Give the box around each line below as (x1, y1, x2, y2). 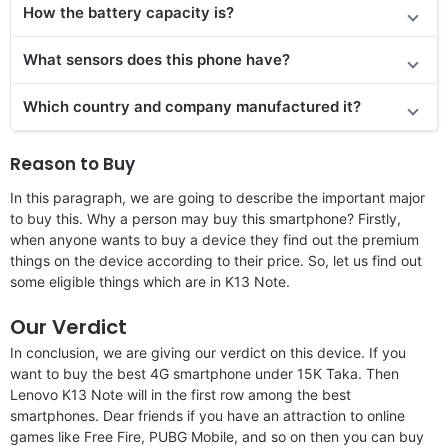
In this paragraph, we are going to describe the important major (10, 188, 425, 206)
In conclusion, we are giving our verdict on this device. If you (10, 343, 406, 361)
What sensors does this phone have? (23, 49, 290, 69)
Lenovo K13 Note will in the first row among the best (10, 385, 351, 403)
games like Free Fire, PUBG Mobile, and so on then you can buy (10, 427, 424, 445)
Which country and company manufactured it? (23, 96, 361, 116)
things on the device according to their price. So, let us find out (10, 251, 422, 269)
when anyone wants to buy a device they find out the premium (10, 230, 419, 248)
